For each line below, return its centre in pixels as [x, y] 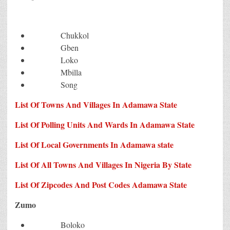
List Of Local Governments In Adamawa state [94, 144]
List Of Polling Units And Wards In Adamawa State [105, 124]
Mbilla [56, 72]
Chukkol [60, 35]
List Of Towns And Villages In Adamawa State [96, 104]
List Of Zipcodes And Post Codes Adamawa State [102, 184]
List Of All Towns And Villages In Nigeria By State [103, 164]
